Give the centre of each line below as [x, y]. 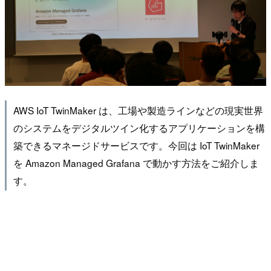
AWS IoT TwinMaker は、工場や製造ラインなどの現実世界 [138, 110]
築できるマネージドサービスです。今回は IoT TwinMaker [136, 145]
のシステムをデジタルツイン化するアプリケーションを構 [139, 127]
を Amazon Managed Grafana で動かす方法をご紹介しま [136, 162]
